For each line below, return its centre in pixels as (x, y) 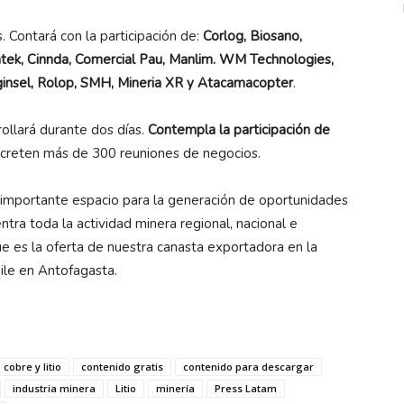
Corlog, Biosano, (252, 36)
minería (175, 388)
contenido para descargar (248, 366)
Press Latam (246, 388)
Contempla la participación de (239, 129)
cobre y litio (32, 366)
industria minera (54, 388)
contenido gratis (122, 366)
